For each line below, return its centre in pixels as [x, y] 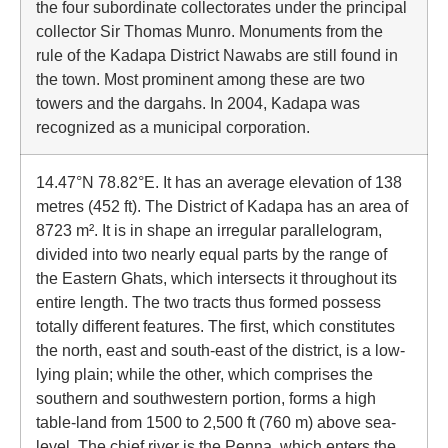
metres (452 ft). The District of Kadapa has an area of [222, 206]
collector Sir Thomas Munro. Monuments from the [209, 31]
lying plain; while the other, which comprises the [204, 374]
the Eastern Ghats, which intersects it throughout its [216, 278]
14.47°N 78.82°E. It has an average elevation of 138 [219, 182]
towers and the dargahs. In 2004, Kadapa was [198, 103]
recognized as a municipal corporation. [173, 127]
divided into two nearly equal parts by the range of [211, 254]
